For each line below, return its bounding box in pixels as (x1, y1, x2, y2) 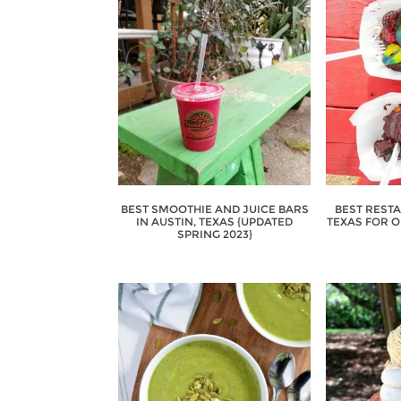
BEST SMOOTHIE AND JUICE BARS (120, 202, 309, 217)
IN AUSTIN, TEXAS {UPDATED (136, 215, 294, 229)
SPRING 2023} (176, 227, 252, 242)
